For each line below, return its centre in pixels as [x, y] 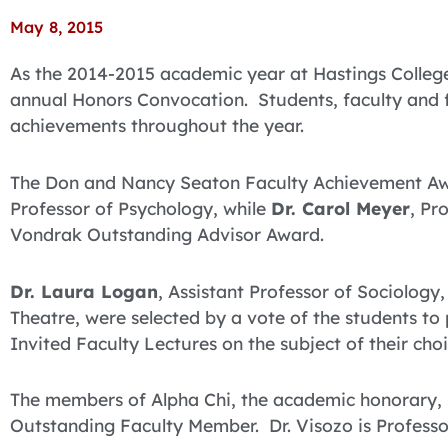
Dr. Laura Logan [84, 290]
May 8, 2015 [56, 27]
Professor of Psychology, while [140, 207]
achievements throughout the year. [159, 125]
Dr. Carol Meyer [340, 207]
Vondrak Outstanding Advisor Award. [167, 233]
